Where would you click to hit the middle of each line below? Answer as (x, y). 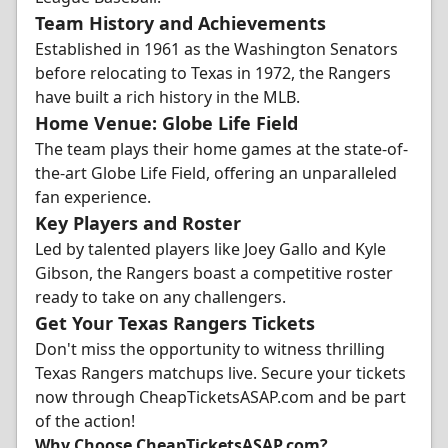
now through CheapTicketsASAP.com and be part (220, 397)
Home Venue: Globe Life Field (166, 123)
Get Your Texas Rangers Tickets (175, 323)
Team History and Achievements (180, 23)
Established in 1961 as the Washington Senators (216, 49)
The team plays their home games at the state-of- (221, 149)
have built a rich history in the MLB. (167, 97)
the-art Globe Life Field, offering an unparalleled (216, 173)
